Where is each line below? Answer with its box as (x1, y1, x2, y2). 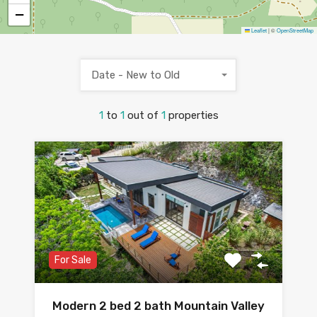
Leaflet (250, 26, 267, 35)
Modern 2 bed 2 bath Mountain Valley (52, 299, 265, 313)
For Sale (54, 254, 91, 267)
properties (168, 109, 219, 122)
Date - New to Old (91, 69, 180, 82)
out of (127, 109, 161, 122)
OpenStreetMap (277, 26, 313, 35)
